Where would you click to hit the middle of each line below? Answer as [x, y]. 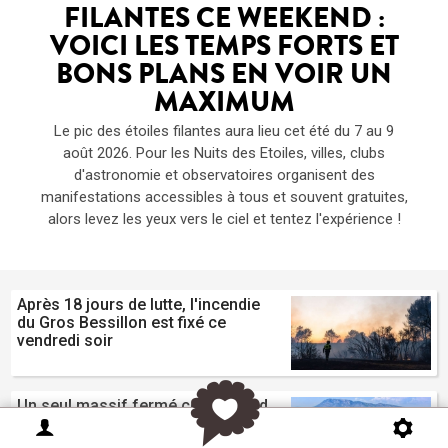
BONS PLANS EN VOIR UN [224, 78]
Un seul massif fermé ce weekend [143, 406]
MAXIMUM [224, 106]
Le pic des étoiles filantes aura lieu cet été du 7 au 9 [224, 131]
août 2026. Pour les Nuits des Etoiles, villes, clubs [224, 153]
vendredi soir [65, 341]
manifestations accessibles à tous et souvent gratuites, [224, 197]
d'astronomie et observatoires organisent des [224, 175]
